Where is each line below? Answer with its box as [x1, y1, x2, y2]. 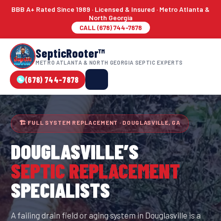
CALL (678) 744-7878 [79, 24, 142, 32]
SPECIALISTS [11, 177, 110, 202]
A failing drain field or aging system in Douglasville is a [11, 210, 201, 220]
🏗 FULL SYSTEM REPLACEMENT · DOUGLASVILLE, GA [19, 119, 181, 126]
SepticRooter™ [36, 45, 105, 60]
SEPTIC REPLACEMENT [11, 158, 180, 183]
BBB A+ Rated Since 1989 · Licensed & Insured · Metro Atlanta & [11, 5, 210, 13]
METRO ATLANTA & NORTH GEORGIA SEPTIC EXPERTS [36, 59, 184, 66]
